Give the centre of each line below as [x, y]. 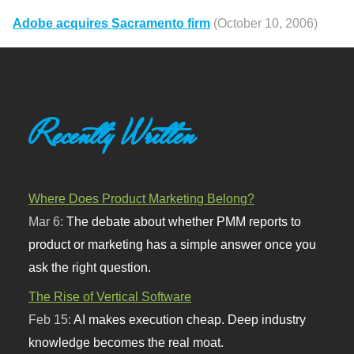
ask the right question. [90, 267]
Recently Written [112, 135]
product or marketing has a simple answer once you [173, 245]
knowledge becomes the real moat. [126, 343]
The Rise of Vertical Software [110, 297]
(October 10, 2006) [266, 23]
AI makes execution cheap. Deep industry [190, 320]
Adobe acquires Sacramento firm [112, 23]
